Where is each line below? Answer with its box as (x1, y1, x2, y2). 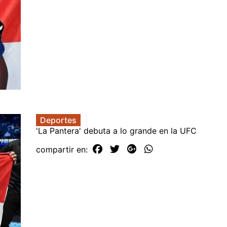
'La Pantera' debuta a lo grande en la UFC (36, 126, 197, 136)
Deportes (40, 115, 77, 126)
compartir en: (36, 144, 90, 155)
